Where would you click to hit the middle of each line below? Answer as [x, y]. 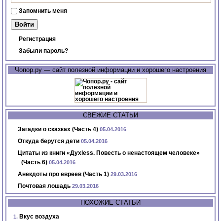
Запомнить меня [43, 11]
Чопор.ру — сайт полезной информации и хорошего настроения [110, 70]
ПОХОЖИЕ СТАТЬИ [110, 203]
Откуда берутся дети [49, 141]
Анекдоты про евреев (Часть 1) [64, 174]
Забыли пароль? [44, 51]
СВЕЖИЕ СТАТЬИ [110, 115]
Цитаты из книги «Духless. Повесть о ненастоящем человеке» [109, 153]
